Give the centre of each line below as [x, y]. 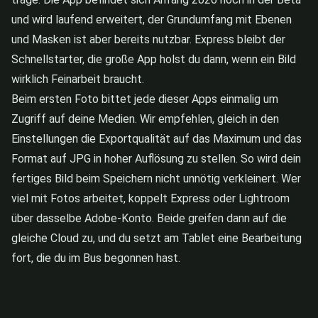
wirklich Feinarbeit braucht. [78, 79]
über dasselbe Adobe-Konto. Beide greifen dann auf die [149, 218]
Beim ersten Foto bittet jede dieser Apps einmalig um [145, 99]
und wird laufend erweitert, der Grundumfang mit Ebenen [152, 19]
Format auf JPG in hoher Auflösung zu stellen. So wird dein [156, 158]
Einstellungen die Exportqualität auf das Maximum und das [157, 138]
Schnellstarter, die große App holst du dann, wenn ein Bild [154, 59]
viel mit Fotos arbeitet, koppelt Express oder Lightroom [150, 198]
